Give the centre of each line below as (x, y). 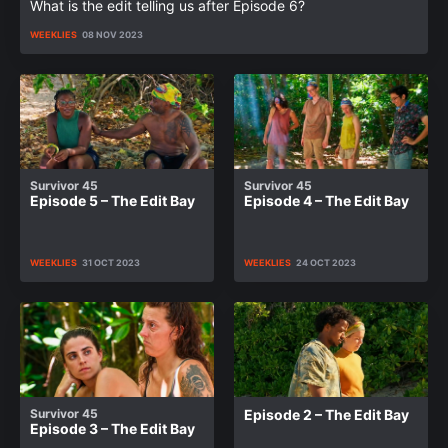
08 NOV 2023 (112, 34)
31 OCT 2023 (111, 262)
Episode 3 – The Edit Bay (112, 428)
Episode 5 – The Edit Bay (112, 200)
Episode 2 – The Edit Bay (326, 414)
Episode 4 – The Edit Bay (326, 200)
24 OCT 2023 (326, 262)
